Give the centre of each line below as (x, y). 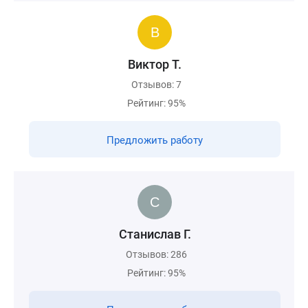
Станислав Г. (155, 234)
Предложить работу (155, 140)
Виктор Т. (155, 64)
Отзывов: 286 (156, 254)
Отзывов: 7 (156, 85)
